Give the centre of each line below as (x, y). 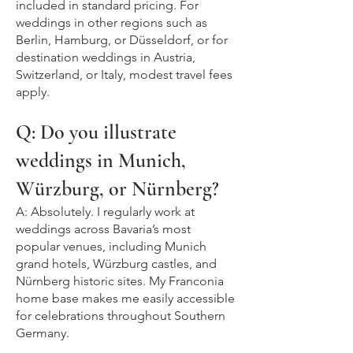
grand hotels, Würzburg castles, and (116, 264)
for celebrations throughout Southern (121, 316)
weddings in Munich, (101, 161)
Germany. (43, 333)
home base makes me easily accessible (125, 299)
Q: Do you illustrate (96, 132)
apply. (33, 92)
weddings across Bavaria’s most (103, 229)
